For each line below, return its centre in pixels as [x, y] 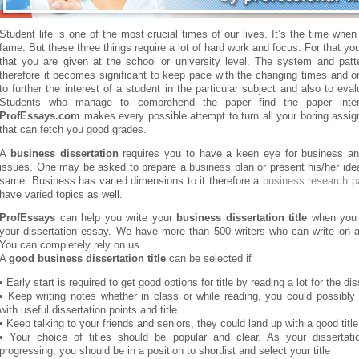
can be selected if [209, 259]
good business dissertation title [87, 259]
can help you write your [116, 218]
